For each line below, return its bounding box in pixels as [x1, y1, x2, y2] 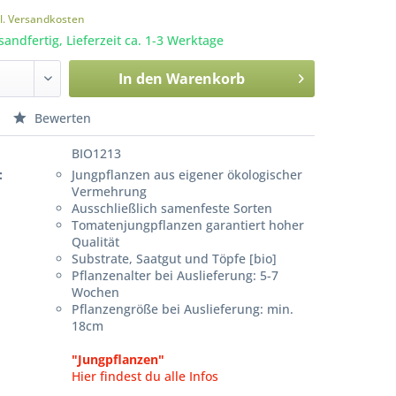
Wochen [72, 284, 120, 301]
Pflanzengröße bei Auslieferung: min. [72, 301, 294, 317]
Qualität [72, 233, 120, 250]
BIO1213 [72, 145, 122, 162]
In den [118, 69, 163, 88]
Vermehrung [72, 183, 148, 200]
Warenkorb [165, 69, 245, 88]
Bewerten [31, 110, 92, 126]
